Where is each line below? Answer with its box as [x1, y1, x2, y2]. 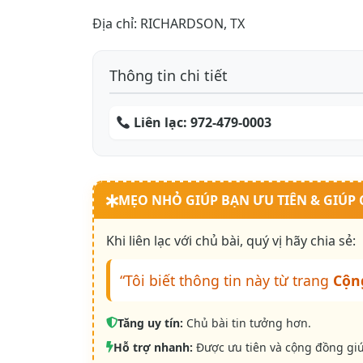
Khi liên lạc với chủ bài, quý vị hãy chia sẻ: [106, 232, 356, 250]
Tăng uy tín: [117, 315, 183, 331]
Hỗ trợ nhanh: [113, 340, 193, 356]
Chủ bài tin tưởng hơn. [183, 315, 311, 331]
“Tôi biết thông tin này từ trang [120, 271, 333, 291]
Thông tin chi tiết [109, 66, 228, 86]
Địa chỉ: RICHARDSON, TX [92, 15, 245, 33]
